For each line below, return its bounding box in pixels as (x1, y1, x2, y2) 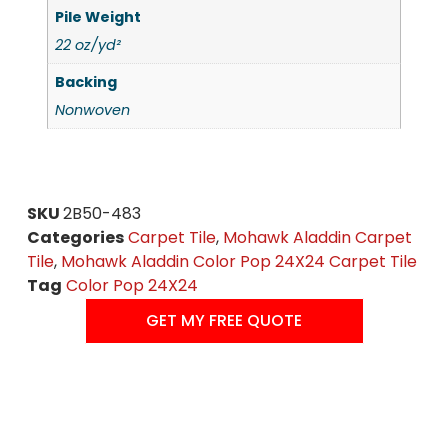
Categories (26, 225, 124, 249)
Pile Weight (55, 7, 142, 28)
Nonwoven (55, 99, 131, 120)
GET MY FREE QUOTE (145, 308, 302, 332)
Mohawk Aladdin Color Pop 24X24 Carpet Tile (60, 249, 417, 273)
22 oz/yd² (55, 35, 122, 56)
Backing (55, 71, 118, 92)
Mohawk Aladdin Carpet (222, 225, 412, 249)
